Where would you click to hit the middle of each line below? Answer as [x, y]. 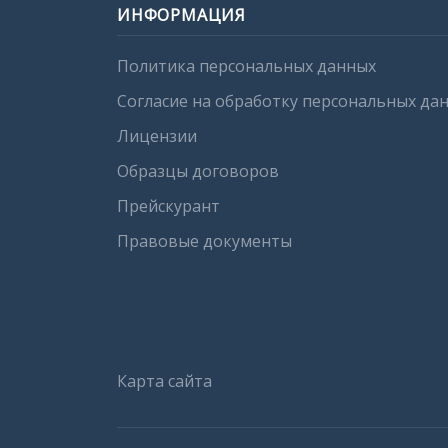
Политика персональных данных [246, 65]
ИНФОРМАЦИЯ [181, 14]
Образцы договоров [198, 170]
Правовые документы [204, 240]
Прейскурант [168, 205]
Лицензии [157, 135]
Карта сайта [164, 380]
